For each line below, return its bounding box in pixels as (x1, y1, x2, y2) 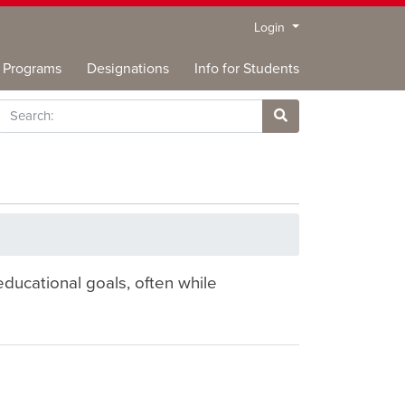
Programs (3, 60, 61, 78)
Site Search (279, 127, 346, 144)
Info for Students (194, 60, 299, 78)
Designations (87, 60, 169, 78)
